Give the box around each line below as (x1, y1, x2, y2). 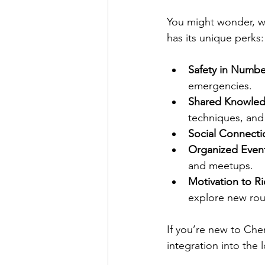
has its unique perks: (167, 31, 264, 45)
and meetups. (188, 159, 253, 173)
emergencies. (188, 79, 252, 93)
